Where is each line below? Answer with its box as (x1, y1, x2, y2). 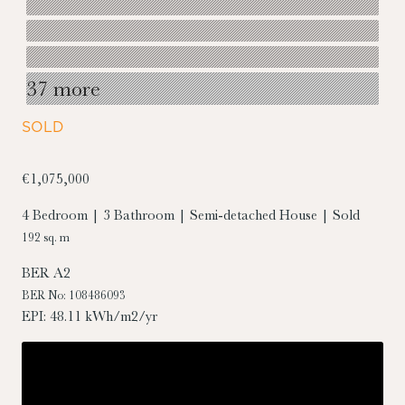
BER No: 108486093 (22, 287, 126, 302)
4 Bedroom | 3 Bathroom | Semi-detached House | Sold (22, 206, 360, 223)
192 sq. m (22, 230, 70, 244)
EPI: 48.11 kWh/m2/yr (22, 307, 157, 325)
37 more (26, 75, 100, 101)
